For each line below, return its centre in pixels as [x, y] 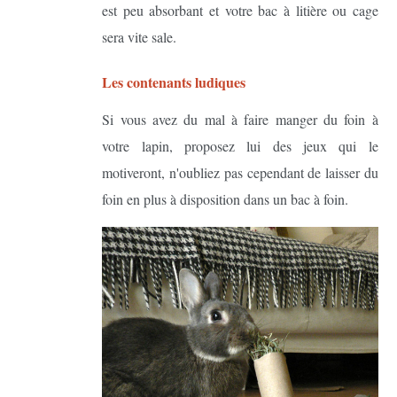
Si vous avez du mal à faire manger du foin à [240, 119]
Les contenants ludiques [174, 82]
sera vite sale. [140, 36]
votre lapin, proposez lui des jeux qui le [240, 145]
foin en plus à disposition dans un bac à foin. [226, 198]
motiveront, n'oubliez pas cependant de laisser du [240, 172]
